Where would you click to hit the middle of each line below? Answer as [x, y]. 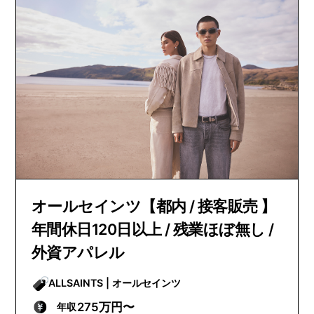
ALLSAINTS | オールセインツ [146, 283]
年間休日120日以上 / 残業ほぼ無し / [152, 229]
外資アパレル [78, 252]
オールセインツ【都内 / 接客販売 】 [153, 206]
